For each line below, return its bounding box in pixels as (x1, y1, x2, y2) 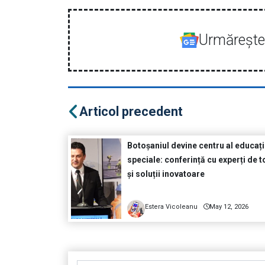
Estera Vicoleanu (145, 203, 198, 211)
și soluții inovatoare (127, 169, 205, 179)
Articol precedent (79, 104, 183, 119)
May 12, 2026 (209, 203, 249, 211)
